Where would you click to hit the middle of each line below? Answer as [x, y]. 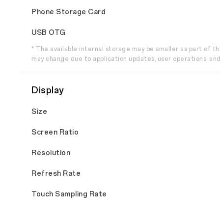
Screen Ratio [55, 132]
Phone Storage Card [69, 12]
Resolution [51, 153]
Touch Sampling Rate [69, 194]
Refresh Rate [56, 174]
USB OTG [49, 33]
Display [48, 90]
